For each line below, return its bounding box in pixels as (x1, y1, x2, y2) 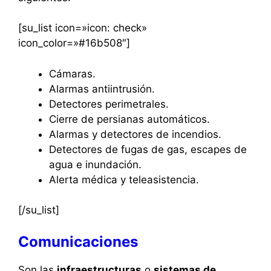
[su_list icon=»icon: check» (18, 22, 147, 34)
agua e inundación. (49, 158, 142, 171)
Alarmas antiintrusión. (49, 82, 155, 95)
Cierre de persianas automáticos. (49, 113, 210, 125)
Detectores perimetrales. (49, 97, 169, 110)
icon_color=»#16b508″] (18, 37, 130, 50)
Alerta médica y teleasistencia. (49, 173, 199, 186)
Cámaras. (49, 67, 96, 80)
